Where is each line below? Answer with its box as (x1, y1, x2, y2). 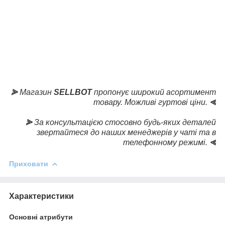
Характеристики (9, 191, 74, 200)
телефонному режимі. (123, 138, 209, 147)
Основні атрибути (9, 212, 73, 221)
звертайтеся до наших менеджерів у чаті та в (37, 128, 216, 137)
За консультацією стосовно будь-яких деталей (34, 118, 216, 127)
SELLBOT (54, 87, 92, 96)
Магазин (20, 87, 54, 96)
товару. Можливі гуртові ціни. (93, 97, 209, 106)
